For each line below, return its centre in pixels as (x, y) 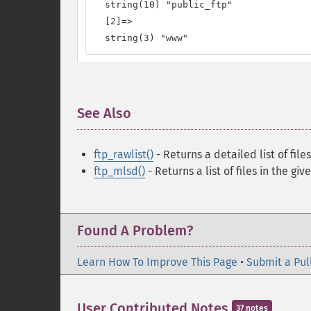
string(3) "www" (141, 38)
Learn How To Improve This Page (157, 262)
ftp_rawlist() (124, 154)
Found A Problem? (135, 230)
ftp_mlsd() (119, 171)
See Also (104, 113)
